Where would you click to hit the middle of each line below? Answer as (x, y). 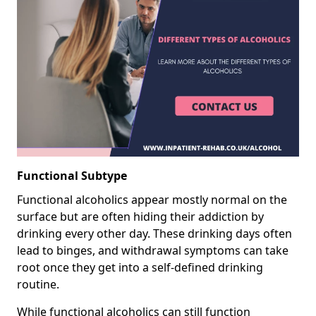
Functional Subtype (72, 175)
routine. (38, 284)
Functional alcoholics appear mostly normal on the (152, 199)
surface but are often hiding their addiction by (140, 216)
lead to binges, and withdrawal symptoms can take (153, 250)
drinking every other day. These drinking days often (154, 233)
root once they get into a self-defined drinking (140, 267)
